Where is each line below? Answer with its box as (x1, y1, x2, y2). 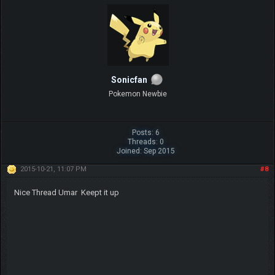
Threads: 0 (127, 137, 164, 146)
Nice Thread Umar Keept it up (14, 187, 119, 197)
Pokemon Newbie (108, 89, 167, 98)
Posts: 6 (131, 128, 160, 137)
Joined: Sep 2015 (116, 146, 175, 155)
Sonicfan (110, 75, 147, 85)
